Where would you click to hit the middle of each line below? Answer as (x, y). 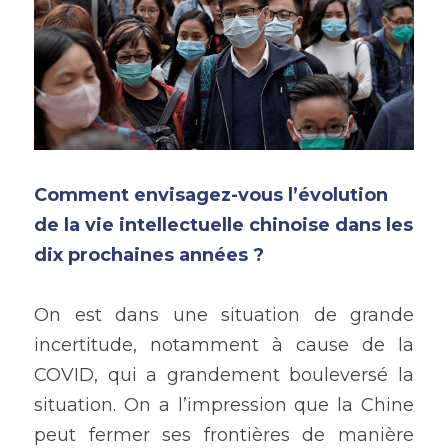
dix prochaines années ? (151, 255)
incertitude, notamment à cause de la (224, 345)
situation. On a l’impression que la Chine (224, 405)
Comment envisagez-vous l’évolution (211, 195)
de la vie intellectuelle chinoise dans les (223, 225)
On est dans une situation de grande (224, 315)
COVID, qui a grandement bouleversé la (224, 375)
